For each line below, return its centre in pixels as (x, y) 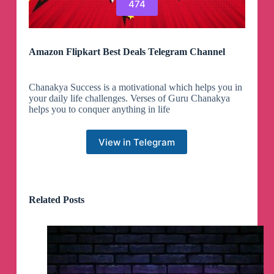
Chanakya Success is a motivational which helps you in (135, 87)
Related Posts (56, 200)
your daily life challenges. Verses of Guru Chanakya (129, 98)
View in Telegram (137, 142)
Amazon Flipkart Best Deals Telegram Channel (127, 52)
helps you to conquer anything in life (99, 109)
